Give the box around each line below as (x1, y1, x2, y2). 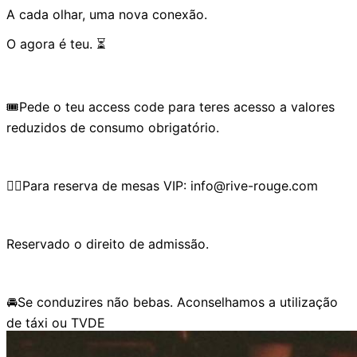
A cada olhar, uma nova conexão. (6, 6, 207, 22)
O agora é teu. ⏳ (6, 35, 106, 52)
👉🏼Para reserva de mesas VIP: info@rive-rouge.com (6, 177, 318, 194)
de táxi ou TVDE (6, 314, 105, 331)
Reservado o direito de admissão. (6, 235, 209, 252)
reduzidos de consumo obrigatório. (6, 119, 219, 135)
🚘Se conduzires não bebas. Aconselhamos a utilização (6, 293, 338, 310)
